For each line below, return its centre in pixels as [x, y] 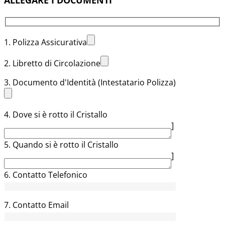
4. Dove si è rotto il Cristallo [56, 115]
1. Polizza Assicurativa [45, 42]
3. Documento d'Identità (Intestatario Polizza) [90, 83]
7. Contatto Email [36, 205]
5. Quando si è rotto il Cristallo [61, 145]
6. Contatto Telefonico [46, 175]
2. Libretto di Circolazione [52, 64]
